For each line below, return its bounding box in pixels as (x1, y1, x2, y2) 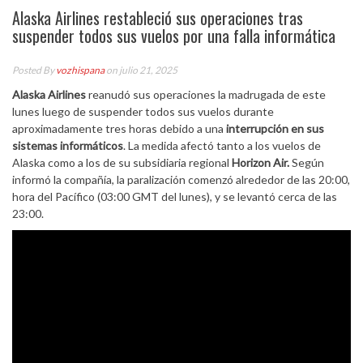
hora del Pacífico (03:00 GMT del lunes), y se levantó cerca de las (12, 190, 337, 203)
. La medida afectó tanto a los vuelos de (123, 139, 321, 152)
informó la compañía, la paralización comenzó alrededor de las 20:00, (12, 173, 350, 186)
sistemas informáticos (12, 139, 123, 152)
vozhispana (56, 64, 105, 76)
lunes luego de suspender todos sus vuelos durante (12, 105, 274, 118)
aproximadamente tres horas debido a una (12, 122, 224, 135)
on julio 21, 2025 (105, 64, 177, 76)
